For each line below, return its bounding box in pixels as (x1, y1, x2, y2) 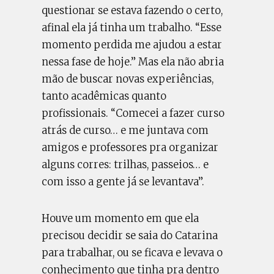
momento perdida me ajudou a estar (42, 38, 223, 51)
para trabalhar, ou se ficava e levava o (42, 246, 223, 259)
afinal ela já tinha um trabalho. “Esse (42, 21, 222, 34)
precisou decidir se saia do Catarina (42, 229, 218, 242)
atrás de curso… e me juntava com (42, 124, 209, 137)
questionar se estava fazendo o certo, (42, 4, 223, 17)
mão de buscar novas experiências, (42, 72, 214, 86)
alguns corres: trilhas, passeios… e (42, 158, 209, 171)
